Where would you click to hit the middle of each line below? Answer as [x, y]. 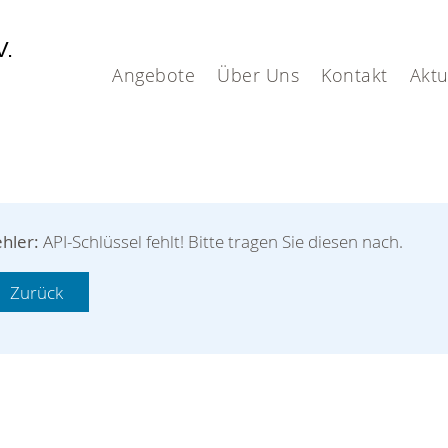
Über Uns [258, 75]
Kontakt [354, 75]
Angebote [153, 75]
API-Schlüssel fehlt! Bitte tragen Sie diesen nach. [221, 241]
